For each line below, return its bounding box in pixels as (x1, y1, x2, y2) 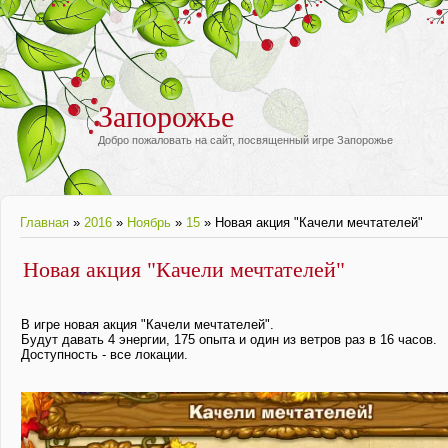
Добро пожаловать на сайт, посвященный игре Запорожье (98, 134, 393, 146)
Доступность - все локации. (21, 347, 188, 362)
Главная (20, 215, 69, 230)
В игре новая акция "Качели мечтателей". (21, 317, 274, 332)
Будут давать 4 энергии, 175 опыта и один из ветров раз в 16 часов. (21, 332, 437, 347)
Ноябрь (127, 215, 171, 230)
